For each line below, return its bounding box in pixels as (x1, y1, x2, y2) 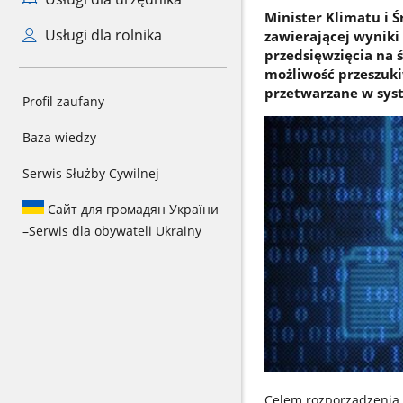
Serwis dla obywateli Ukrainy (29, 222, 201, 239)
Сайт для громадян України (44, 201, 219, 218)
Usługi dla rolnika (40, 25, 162, 45)
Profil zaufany (22, 93, 104, 110)
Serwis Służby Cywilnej (22, 165, 159, 182)
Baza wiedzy (22, 129, 96, 146)
